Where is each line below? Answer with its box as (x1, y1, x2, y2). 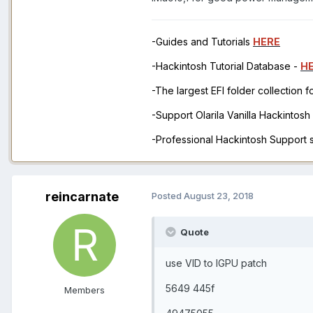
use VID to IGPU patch (166, 257, 267, 270)
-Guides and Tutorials (152, 36, 253, 48)
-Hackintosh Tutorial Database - (152, 60, 300, 73)
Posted (152, 190, 184, 202)
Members (64, 284, 105, 296)
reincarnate (45, 189, 119, 205)
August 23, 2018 (184, 190, 254, 202)
